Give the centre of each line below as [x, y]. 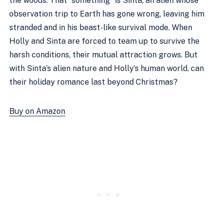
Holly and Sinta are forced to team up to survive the [105, 41]
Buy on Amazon [37, 111]
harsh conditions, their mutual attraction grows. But [104, 55]
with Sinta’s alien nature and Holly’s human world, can [107, 68]
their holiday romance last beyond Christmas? [94, 82]
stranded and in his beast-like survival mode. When [101, 27]
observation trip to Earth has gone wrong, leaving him [107, 14]
